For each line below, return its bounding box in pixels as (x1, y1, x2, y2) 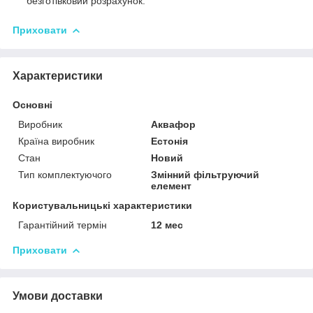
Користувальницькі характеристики (13, 199, 192, 211)
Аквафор (151, 118, 196, 130)
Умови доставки (13, 289, 103, 302)
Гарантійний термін (18, 219, 107, 231)
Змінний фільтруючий (151, 168, 260, 180)
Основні (13, 99, 52, 110)
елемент (151, 180, 192, 191)
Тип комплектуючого (18, 168, 112, 180)
